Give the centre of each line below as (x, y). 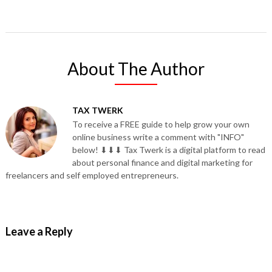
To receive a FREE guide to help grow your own (161, 124)
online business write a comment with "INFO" (158, 137)
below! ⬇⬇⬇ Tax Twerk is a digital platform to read (168, 149)
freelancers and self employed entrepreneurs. (92, 175)
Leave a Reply (39, 231)
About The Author (136, 68)
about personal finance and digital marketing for (162, 162)
